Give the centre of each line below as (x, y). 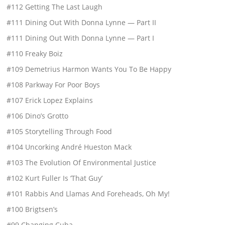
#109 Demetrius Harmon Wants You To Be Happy (89, 69)
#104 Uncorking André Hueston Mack (69, 147)
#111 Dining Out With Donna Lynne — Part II (82, 22)
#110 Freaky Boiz (35, 53)
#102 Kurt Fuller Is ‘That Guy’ (55, 178)
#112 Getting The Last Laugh (55, 7)
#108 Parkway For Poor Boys (53, 84)
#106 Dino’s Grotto (38, 116)
